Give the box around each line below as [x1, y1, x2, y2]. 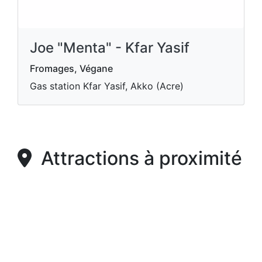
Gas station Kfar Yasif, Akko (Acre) [30, 80, 184, 92]
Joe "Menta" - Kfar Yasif [30, 39, 189, 56]
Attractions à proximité [32, 147, 242, 170]
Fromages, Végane [30, 63, 113, 74]
